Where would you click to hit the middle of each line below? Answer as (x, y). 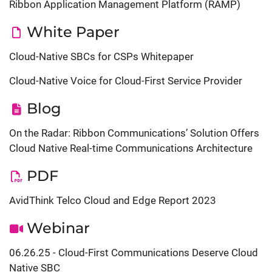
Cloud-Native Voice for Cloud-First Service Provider (126, 80)
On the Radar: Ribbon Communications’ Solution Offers (134, 133)
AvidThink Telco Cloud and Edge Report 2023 (113, 200)
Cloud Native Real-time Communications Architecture (131, 148)
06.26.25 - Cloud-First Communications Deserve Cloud (134, 252)
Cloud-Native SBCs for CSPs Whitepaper (101, 56)
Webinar (58, 228)
